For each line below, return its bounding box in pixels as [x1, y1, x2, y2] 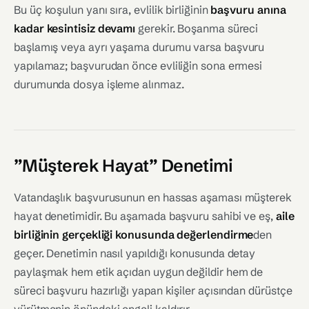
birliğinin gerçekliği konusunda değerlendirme [14, 228, 254, 241]
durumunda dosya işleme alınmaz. [14, 77, 184, 91]
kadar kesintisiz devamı [14, 21, 136, 35]
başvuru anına [210, 3, 286, 17]
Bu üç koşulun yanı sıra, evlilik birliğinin [14, 3, 211, 17]
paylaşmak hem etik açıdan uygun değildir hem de [14, 265, 263, 279]
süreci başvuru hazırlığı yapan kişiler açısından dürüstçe [14, 283, 292, 297]
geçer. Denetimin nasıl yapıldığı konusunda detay [14, 246, 256, 260]
